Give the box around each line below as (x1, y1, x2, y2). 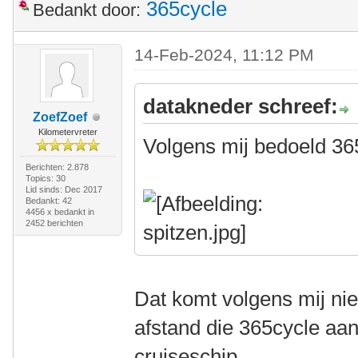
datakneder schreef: (143, 94, 339, 119)
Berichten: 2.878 (25, 162, 89, 173)
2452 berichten (25, 218, 83, 229)
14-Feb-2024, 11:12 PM (134, 46, 315, 65)
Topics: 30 (25, 173, 66, 184)
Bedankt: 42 (25, 196, 72, 206)
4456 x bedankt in (25, 207, 94, 217)
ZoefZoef (32, 110, 87, 125)
